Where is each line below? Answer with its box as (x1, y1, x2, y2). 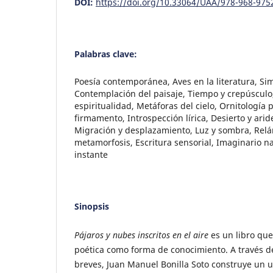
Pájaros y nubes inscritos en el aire (74, 229, 208, 241)
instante (74, 148, 108, 160)
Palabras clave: (74, 48, 137, 60)
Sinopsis (74, 200, 109, 212)
